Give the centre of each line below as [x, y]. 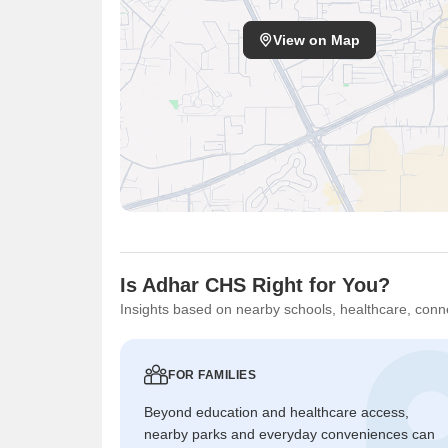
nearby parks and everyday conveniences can [289, 434]
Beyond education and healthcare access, [276, 412]
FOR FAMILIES [212, 375]
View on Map [316, 40]
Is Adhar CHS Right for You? [255, 285]
